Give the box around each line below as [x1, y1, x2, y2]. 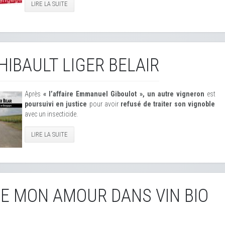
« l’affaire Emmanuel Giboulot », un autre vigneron [41, 90, 207, 98]
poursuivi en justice [25, 100, 89, 108]
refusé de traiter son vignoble [118, 100, 215, 108]
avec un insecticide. [25, 110, 78, 118]
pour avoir [89, 100, 119, 108]
